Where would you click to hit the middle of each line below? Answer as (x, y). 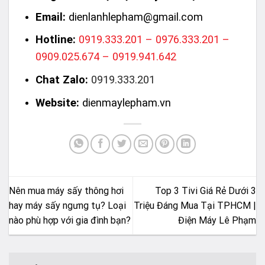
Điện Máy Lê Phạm (217, 220)
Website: (57, 102)
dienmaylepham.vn (126, 102)
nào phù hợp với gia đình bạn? (70, 220)
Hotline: (55, 40)
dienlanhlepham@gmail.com (135, 17)
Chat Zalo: (62, 80)
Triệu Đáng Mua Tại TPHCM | (195, 205)
